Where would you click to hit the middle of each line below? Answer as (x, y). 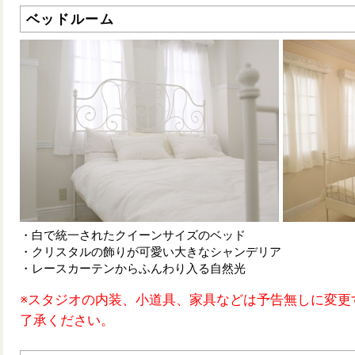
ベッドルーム (70, 19)
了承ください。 (67, 320)
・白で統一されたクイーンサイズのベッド (133, 235)
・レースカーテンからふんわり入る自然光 (133, 268)
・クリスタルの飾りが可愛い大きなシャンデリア (151, 252)
